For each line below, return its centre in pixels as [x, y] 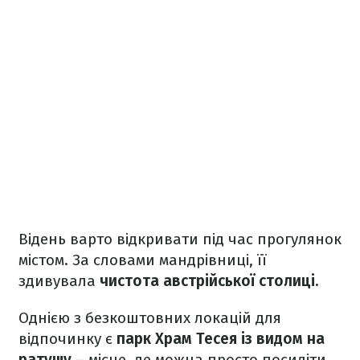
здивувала [59, 280]
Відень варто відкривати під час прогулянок [180, 239]
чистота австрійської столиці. [211, 280]
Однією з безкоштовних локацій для [150, 317]
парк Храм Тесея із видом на [221, 338]
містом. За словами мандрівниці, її [143, 260]
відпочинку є [67, 338]
